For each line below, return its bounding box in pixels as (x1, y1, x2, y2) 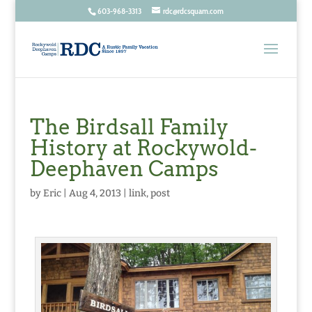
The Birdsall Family (29, 114, 228, 139)
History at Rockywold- (29, 135, 257, 160)
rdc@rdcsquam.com (163, 6, 224, 16)
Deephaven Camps (29, 156, 219, 181)
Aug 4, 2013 (68, 187, 121, 199)
